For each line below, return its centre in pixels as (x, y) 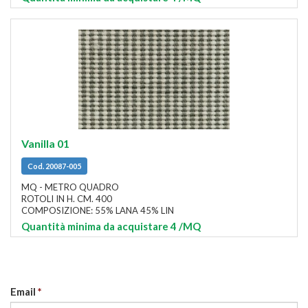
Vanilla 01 (45, 144)
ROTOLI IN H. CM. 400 (67, 198)
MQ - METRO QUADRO (70, 187)
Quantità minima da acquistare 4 (99, 226)
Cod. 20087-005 (54, 166)
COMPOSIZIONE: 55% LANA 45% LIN (98, 210)
